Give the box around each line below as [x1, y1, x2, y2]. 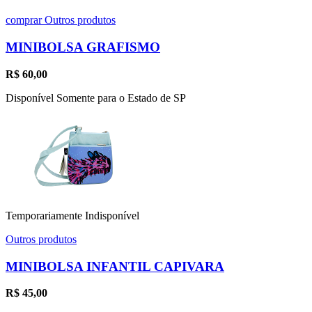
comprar [6, 14, 45, 26]
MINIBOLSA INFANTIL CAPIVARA [6, 258, 224, 274]
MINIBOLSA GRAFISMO [6, 40, 160, 55]
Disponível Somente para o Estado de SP [6, 91, 186, 104]
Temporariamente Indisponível [6, 209, 139, 221]
